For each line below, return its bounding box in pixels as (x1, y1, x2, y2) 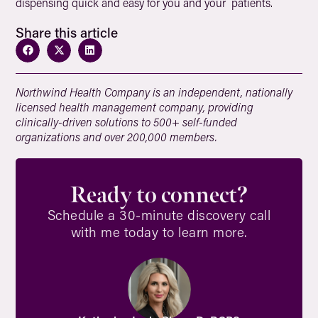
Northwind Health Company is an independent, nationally (16, 84, 293, 99)
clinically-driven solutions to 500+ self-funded (16, 114, 238, 129)
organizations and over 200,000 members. (16, 128, 218, 144)
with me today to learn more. (70, 222, 248, 241)
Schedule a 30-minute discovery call (47, 205, 271, 224)
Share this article (16, 23, 119, 41)
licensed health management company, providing (16, 99, 254, 114)
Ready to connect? (70, 180, 248, 209)
